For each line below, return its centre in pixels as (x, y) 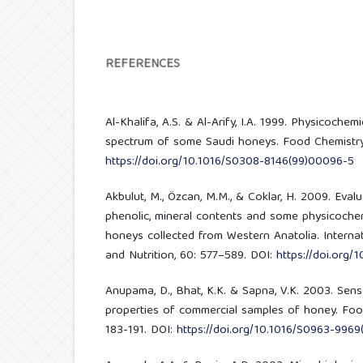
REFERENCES (142, 64)
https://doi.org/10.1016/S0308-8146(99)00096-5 (229, 162)
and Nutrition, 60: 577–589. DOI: (190, 256)
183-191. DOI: (141, 330)
